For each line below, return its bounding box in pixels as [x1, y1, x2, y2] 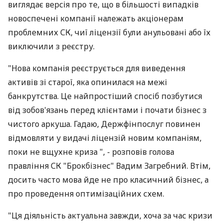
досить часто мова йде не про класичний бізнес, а [8, 174, 209, 185]
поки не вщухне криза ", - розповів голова [8, 146, 174, 157]
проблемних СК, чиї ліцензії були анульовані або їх [8, 27, 211, 38]
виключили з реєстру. [8, 41, 95, 52]
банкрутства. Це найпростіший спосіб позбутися [8, 91, 202, 102]
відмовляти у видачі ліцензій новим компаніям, [8, 132, 202, 143]
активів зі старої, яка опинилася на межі [8, 77, 167, 88]
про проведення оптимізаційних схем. [8, 188, 164, 199]
